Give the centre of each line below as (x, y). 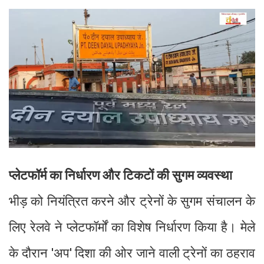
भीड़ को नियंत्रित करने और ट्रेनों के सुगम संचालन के (132, 201)
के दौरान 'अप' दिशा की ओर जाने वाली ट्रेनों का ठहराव (132, 253)
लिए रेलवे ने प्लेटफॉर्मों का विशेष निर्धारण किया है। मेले (132, 227)
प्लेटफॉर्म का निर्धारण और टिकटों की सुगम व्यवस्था (121, 175)
